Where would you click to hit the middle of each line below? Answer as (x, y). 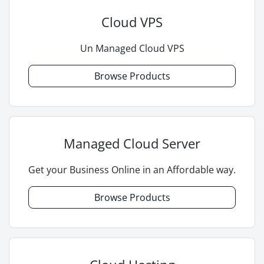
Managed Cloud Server (132, 143)
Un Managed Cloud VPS (132, 49)
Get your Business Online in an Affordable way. (132, 170)
